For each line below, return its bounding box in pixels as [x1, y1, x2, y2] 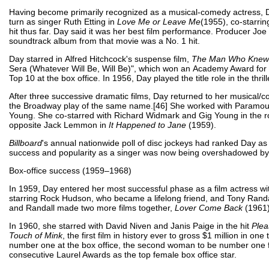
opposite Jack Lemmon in [9, 119, 109, 130]
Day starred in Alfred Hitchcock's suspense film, [9, 53, 192, 64]
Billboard [9, 138, 42, 148]
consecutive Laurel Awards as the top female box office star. [9, 249, 237, 259]
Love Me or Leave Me [117, 16, 201, 26]
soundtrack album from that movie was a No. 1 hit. [9, 35, 200, 46]
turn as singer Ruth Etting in [9, 16, 117, 26]
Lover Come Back [175, 202, 243, 213]
